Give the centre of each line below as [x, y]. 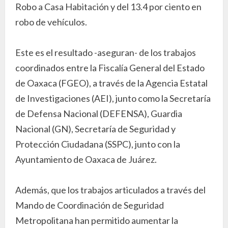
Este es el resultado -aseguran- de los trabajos [106, 52]
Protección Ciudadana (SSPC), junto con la [98, 144]
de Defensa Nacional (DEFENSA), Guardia [99, 113]
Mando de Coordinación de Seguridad [90, 205]
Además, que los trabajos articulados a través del [110, 190]
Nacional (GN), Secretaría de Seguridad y [95, 129]
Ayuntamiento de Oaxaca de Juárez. [86, 159]
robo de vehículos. [51, 22]
